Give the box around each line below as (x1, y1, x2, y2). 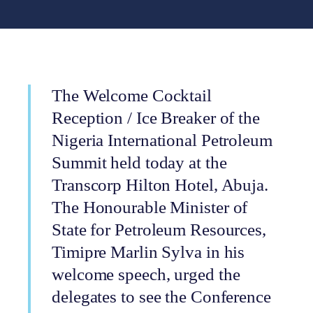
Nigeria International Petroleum (52, 131, 272, 150)
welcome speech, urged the (52, 265, 240, 284)
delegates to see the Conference (52, 287, 271, 306)
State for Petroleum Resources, (52, 220, 266, 239)
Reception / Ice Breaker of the (52, 108, 260, 127)
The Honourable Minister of (52, 198, 248, 217)
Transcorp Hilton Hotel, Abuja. (52, 175, 268, 194)
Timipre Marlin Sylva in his (52, 242, 245, 261)
